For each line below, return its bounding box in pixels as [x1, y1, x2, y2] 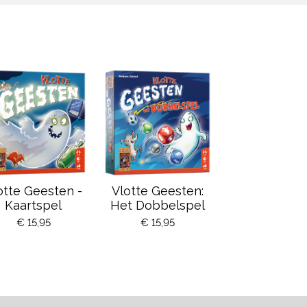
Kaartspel [5, 197, 62, 212]
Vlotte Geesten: [112, 183, 204, 198]
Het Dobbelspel [110, 197, 206, 212]
